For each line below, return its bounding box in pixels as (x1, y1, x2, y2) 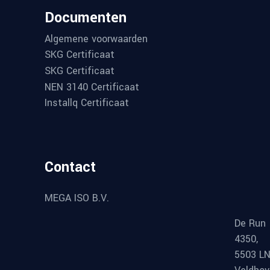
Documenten (45, 7, 127, 28)
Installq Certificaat (45, 96, 129, 110)
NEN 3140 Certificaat (45, 80, 139, 94)
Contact (45, 157, 96, 178)
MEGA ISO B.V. (45, 191, 109, 206)
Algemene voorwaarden (45, 31, 148, 46)
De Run (234, 216, 266, 231)
